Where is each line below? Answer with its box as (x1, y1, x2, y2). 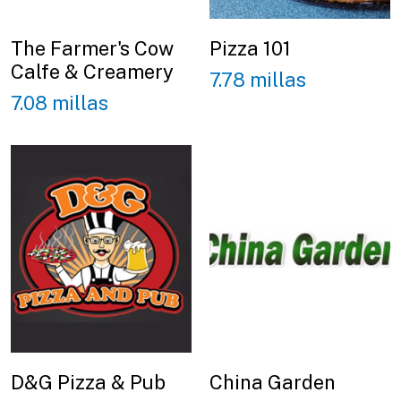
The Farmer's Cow (11, 37, 174, 61)
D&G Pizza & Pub (11, 370, 166, 394)
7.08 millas (11, 90, 108, 115)
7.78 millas (209, 67, 306, 91)
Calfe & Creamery (11, 60, 174, 84)
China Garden (209, 370, 336, 394)
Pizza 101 (209, 37, 291, 61)
